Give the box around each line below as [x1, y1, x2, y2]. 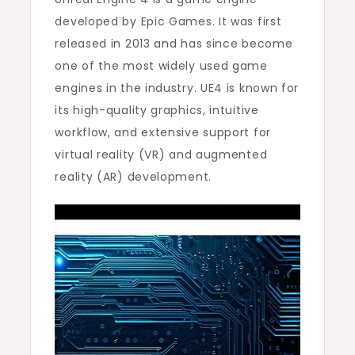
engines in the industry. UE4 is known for [55, 79, 300, 96]
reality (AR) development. [55, 168, 212, 185]
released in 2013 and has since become [55, 35, 293, 52]
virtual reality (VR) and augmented [55, 146, 268, 162]
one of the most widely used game [55, 57, 268, 74]
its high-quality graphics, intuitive [55, 101, 259, 118]
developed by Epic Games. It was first [55, 13, 282, 29]
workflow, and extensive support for [55, 124, 271, 140]
